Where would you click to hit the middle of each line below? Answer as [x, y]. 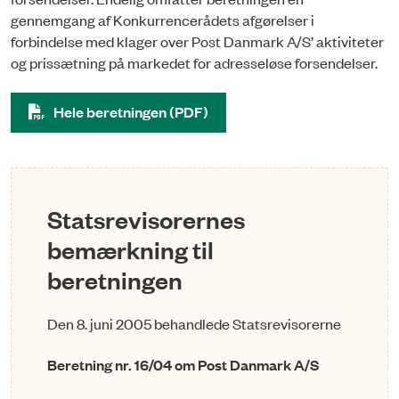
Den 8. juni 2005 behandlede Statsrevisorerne [194, 323]
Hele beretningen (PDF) [131, 111]
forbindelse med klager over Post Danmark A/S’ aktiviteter [197, 41]
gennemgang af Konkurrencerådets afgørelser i [163, 20]
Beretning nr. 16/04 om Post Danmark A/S [183, 365]
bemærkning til [130, 248]
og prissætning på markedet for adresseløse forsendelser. [194, 63]
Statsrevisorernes [146, 218]
